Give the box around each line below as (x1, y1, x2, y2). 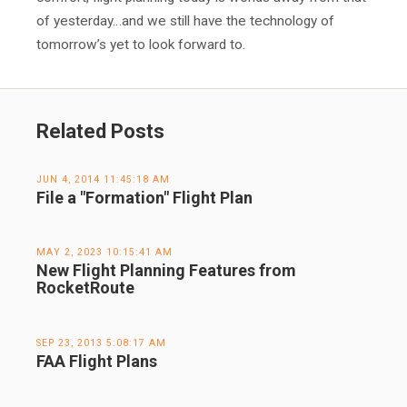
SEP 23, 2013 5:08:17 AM (36, 336, 166, 349)
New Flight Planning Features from (36, 261, 296, 281)
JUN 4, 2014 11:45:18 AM (36, 173, 170, 185)
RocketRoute (36, 278, 134, 298)
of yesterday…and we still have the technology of (36, 12, 334, 29)
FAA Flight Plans (36, 351, 157, 371)
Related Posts (36, 119, 164, 143)
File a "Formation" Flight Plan (36, 187, 253, 207)
